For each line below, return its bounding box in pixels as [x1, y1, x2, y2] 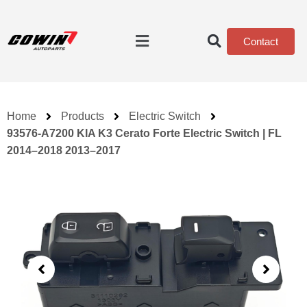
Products [61, 110, 104, 122]
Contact [243, 35, 278, 47]
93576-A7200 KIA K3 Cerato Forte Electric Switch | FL [7, 127, 282, 139]
